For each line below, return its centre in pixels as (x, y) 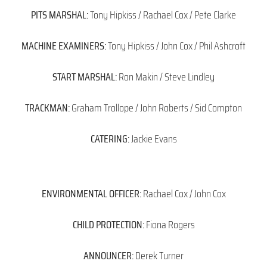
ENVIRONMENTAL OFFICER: (91, 193)
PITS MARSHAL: (60, 15)
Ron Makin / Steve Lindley (166, 77)
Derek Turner (159, 255)
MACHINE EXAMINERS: (64, 46)
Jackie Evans (153, 139)
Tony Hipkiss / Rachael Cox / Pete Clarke (162, 15)
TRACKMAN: (47, 108)
